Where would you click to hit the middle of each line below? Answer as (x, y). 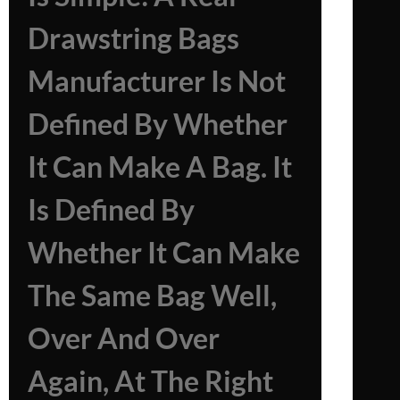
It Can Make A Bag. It (160, 166)
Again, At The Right (150, 380)
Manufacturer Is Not (157, 80)
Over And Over (124, 337)
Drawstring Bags (133, 37)
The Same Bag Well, (152, 295)
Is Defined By (111, 209)
